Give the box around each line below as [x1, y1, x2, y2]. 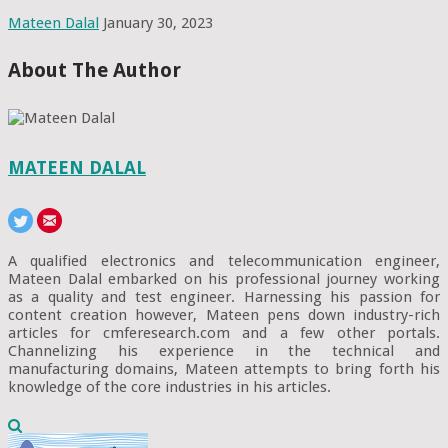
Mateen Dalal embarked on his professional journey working [8, 270, 440, 289]
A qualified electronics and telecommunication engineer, [8, 252, 440, 271]
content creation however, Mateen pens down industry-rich [8, 306, 440, 325]
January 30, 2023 [103, 13, 213, 32]
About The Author [8, 58, 181, 83]
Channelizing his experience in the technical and [8, 342, 440, 361]
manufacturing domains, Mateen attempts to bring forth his [8, 360, 440, 379]
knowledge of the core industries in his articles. [8, 378, 331, 397]
